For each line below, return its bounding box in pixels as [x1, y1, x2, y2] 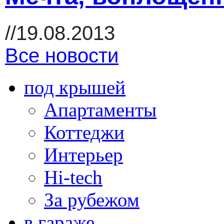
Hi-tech [44, 166, 102, 188]
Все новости [5, 44, 118, 66]
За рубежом [44, 188, 139, 210]
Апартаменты [44, 98, 156, 120]
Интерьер [44, 143, 123, 165]
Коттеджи [44, 121, 124, 143]
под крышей [24, 76, 125, 98]
